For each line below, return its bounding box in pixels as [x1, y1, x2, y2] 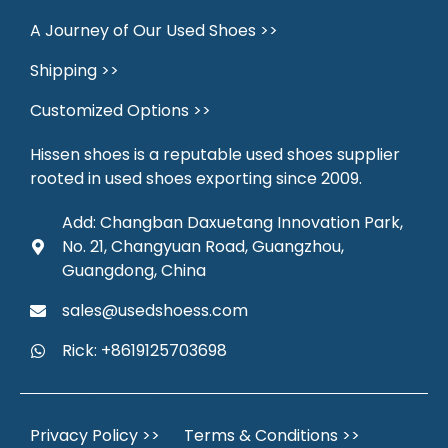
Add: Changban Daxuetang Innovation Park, [62, 211, 403, 235]
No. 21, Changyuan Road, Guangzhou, [62, 235, 344, 259]
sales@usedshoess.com [62, 299, 248, 323]
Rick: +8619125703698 [62, 339, 227, 363]
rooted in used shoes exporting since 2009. [30, 167, 362, 191]
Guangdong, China [62, 259, 206, 283]
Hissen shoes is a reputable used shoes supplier [30, 143, 400, 167]
